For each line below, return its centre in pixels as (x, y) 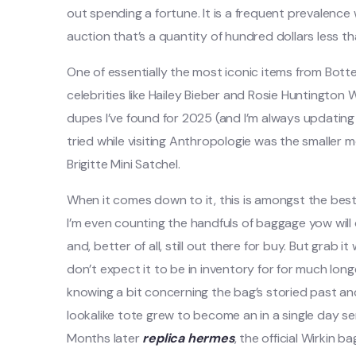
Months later (105, 338)
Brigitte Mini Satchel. (124, 164)
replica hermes (188, 338)
